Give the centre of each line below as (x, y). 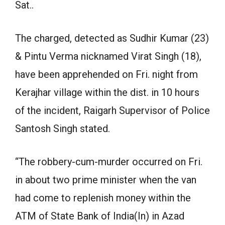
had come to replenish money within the (103, 198)
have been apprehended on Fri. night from (106, 74)
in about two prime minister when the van (106, 180)
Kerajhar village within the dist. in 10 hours (107, 92)
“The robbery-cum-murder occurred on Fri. (109, 162)
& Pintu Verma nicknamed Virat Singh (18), (108, 56)
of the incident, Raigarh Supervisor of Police (113, 110)
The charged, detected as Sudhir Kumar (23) (112, 38)
